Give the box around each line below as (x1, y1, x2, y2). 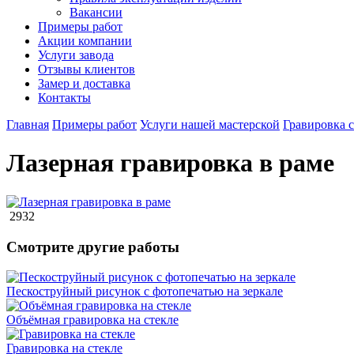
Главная (6, 118, 49, 131)
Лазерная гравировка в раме (6, 149, 334, 178)
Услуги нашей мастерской (140, 118, 280, 131)
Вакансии (70, 6, 122, 19)
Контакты (38, 91, 91, 104)
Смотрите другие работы (6, 238, 179, 255)
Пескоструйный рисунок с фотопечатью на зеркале (6, 284, 283, 299)
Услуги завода (38, 48, 114, 62)
